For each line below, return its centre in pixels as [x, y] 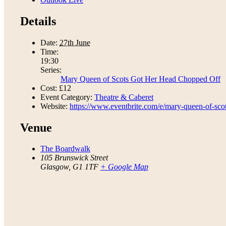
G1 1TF [86, 167]
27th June [75, 42]
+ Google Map [124, 167]
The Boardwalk [65, 149]
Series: [51, 70]
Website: [54, 106]
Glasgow [54, 167]
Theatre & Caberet [124, 97]
